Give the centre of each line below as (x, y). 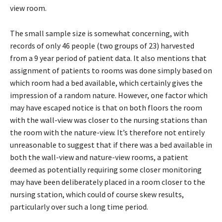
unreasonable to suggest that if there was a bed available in (111, 144)
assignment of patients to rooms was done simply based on (111, 70)
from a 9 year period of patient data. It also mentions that (108, 58)
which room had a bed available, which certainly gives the (106, 83)
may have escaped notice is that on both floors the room (106, 107)
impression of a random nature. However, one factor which (109, 95)
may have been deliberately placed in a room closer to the (108, 182)
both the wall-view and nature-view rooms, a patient (99, 157)
